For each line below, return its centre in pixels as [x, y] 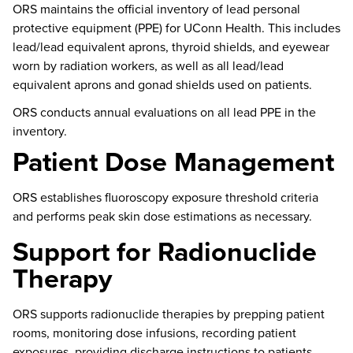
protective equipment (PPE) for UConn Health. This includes [176, 27]
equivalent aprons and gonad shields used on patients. [162, 84]
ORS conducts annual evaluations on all [123, 111]
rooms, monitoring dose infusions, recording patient [154, 333]
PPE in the [288, 111]
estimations [205, 216]
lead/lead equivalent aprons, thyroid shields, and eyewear [171, 46]
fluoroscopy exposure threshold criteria [210, 197]
